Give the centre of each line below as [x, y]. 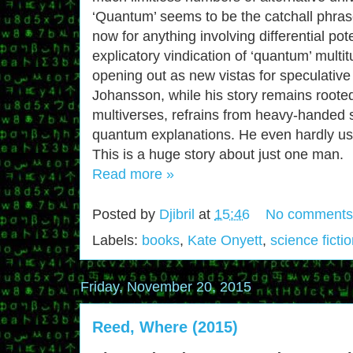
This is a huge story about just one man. [218, 154]
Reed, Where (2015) [165, 327]
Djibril [177, 215]
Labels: [117, 240]
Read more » [133, 174]
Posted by [126, 215]
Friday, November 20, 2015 [166, 286]
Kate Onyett [225, 240]
